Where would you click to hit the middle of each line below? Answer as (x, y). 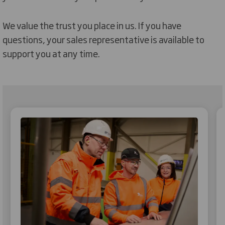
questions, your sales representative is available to (103, 39)
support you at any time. (51, 53)
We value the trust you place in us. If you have (92, 25)
